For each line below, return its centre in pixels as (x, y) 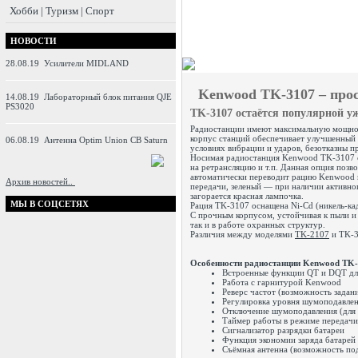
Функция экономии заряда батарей (289, 340)
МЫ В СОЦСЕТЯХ (50, 204)
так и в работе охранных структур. (259, 225)
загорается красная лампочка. (248, 196)
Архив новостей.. (40, 181)
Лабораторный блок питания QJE (108, 97)
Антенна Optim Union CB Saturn (107, 140)
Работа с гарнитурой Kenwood (282, 282)
